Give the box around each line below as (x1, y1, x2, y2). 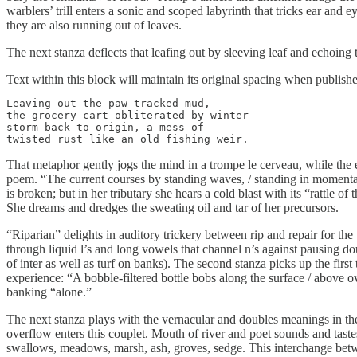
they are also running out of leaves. (6, 18, 182, 33)
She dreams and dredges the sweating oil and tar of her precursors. (6, 201, 339, 215)
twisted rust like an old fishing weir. (6, 133, 249, 146)
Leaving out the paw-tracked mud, (6, 97, 210, 110)
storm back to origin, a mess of (6, 121, 204, 134)
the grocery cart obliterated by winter (6, 109, 249, 122)
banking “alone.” (6, 285, 92, 300)
